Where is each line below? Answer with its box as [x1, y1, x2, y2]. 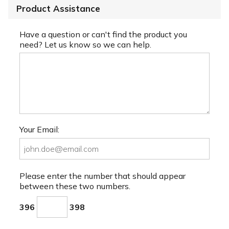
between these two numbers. [19, 181, 130, 192]
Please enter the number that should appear [19, 171, 186, 181]
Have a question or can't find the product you [19, 29, 187, 40]
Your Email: [19, 124, 59, 135]
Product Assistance [16, 3, 100, 14]
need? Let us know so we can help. [19, 39, 151, 50]
